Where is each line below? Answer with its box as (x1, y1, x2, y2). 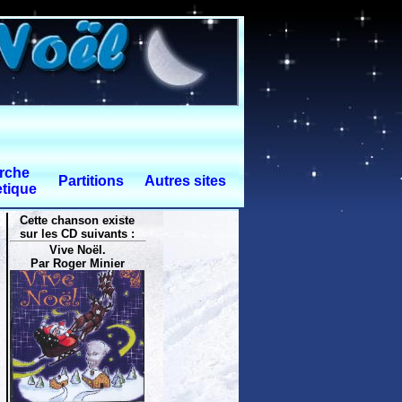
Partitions (57, 173, 124, 188)
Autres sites (144, 173, 226, 188)
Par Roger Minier (30, 257, 125, 270)
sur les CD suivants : (20, 227, 135, 240)
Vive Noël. (48, 243, 106, 257)
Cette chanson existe (20, 214, 135, 227)
